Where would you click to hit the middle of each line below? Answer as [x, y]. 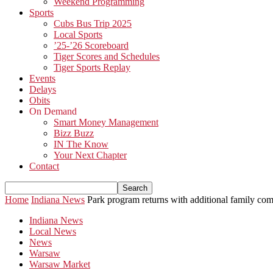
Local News [53, 231]
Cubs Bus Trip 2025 [93, 23]
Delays [43, 89]
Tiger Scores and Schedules [107, 56]
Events [42, 78]
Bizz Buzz [74, 133]
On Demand [53, 111]
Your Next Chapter [90, 155]
